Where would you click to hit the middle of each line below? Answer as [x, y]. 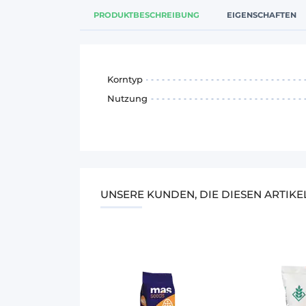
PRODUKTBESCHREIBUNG [147, 15]
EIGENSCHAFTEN [262, 15]
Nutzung [127, 98]
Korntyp [125, 79]
